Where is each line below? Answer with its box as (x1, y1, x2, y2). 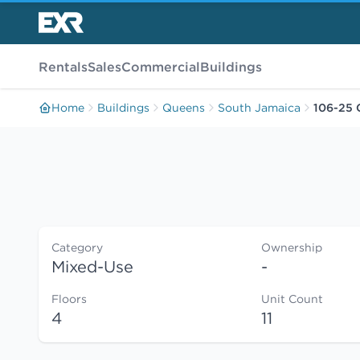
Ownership (261, 240, 323, 255)
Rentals (39, 58, 88, 75)
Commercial (121, 58, 200, 75)
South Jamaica (218, 100, 301, 115)
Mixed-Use (51, 256, 133, 276)
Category (51, 240, 103, 255)
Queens (162, 100, 205, 115)
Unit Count (261, 292, 324, 306)
